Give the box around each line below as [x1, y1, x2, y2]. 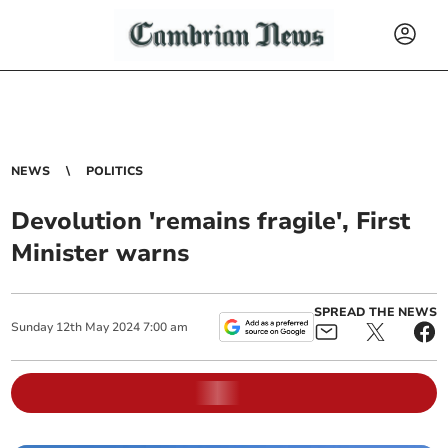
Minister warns [11, 237, 190, 269]
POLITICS [86, 163, 144, 179]
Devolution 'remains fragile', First [11, 205, 411, 237]
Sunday [11, 319, 54, 335]
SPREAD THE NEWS [313, 304, 437, 320]
